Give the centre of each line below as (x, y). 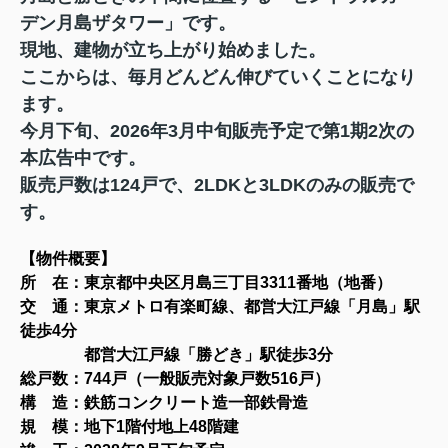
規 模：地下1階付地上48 (113, 426)
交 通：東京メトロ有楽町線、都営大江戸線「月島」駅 (220, 306)
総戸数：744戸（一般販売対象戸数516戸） (175, 378)
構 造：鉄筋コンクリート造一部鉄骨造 (164, 402)
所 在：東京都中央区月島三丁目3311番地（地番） (206, 282)
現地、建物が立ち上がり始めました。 (173, 49)
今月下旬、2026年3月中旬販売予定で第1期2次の (217, 130)
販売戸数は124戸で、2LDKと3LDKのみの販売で (217, 184)
